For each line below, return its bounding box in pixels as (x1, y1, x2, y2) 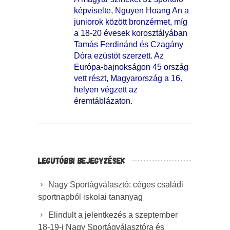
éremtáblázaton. (74, 97, 132, 106)
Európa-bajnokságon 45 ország (74, 63, 188, 72)
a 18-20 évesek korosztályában (74, 29, 187, 38)
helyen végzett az (74, 85, 138, 94)
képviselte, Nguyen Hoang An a (74, 6, 189, 15)
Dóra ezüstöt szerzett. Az (74, 51, 164, 61)
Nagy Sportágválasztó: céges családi (48, 180, 183, 189)
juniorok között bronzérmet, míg (74, 17, 187, 27)
